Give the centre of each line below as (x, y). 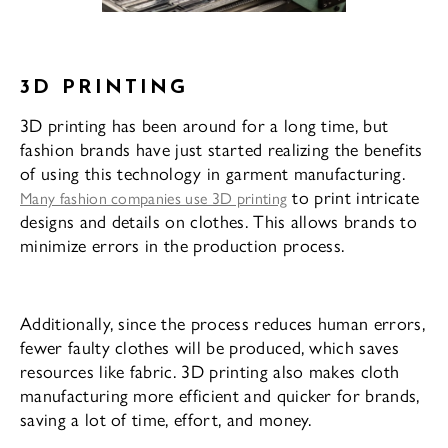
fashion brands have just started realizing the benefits (221, 148)
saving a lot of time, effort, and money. (166, 418)
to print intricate (353, 196)
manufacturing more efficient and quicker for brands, (220, 394)
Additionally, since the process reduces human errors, (222, 322)
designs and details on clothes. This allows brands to (218, 220)
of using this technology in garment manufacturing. (213, 172)
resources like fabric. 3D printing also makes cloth (210, 370)
